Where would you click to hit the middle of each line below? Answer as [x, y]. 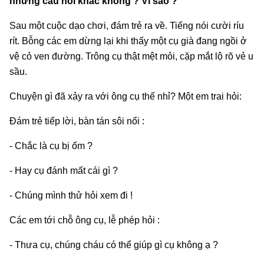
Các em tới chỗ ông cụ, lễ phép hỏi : [85, 220]
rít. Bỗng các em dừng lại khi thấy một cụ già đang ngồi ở [128, 41]
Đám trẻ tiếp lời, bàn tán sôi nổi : [77, 121]
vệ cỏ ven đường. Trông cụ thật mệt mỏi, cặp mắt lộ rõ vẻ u [131, 56]
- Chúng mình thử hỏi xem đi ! [71, 195]
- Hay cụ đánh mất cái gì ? [64, 170]
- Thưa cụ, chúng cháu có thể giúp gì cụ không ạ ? [114, 245]
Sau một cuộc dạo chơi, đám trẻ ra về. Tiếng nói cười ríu [127, 25]
